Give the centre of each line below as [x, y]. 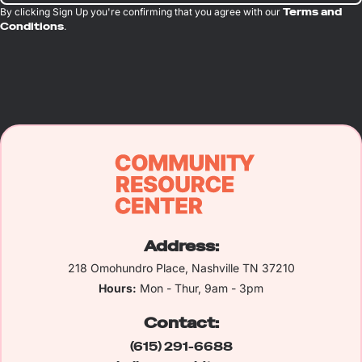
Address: [181, 246]
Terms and [312, 13]
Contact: [181, 323]
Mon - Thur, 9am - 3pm [200, 288]
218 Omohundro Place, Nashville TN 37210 [181, 268]
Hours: [118, 288]
